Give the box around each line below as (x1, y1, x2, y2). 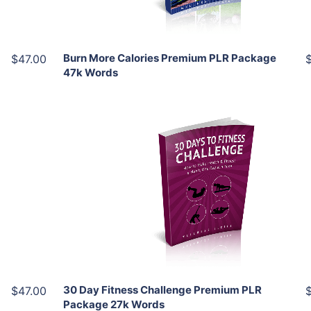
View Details (168, 183, 236, 199)
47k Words (62, 66, 118, 79)
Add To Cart (180, 127, 239, 142)
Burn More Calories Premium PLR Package (62, 51, 276, 65)
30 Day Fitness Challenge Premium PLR (62, 283, 262, 296)
